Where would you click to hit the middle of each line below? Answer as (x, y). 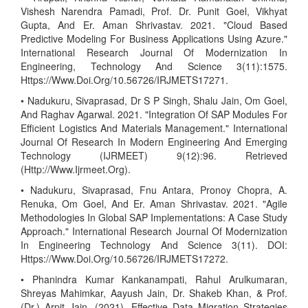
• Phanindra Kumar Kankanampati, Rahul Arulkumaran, (154, 279)
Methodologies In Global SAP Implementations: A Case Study (154, 217)
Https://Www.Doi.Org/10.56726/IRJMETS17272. (124, 258)
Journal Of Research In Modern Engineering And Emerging (154, 142)
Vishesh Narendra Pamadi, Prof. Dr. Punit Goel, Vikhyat (154, 11)
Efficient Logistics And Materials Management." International (154, 128)
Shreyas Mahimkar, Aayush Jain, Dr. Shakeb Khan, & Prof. (154, 293)
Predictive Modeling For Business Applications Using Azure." (154, 38)
